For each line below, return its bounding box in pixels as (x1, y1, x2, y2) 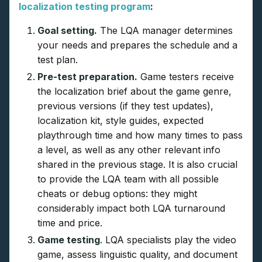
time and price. (37, 217, 102, 229)
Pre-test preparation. (37, 71, 137, 83)
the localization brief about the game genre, (37, 85, 232, 98)
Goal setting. (37, 25, 97, 37)
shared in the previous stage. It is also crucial (37, 158, 237, 171)
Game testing (37, 234, 100, 246)
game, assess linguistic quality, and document (37, 249, 237, 261)
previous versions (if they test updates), (37, 100, 213, 112)
